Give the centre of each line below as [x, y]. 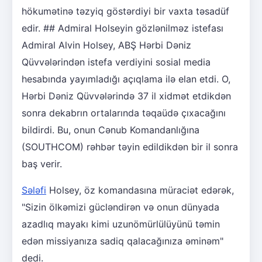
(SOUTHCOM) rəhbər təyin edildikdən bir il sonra [130, 147]
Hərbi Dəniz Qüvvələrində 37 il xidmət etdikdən [126, 96]
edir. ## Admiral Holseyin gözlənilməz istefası [123, 28]
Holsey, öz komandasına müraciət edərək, [140, 190]
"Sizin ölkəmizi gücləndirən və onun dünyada [120, 207]
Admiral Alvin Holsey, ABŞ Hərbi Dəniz [106, 45]
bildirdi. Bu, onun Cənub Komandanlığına [111, 130]
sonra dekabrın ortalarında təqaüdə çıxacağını [124, 113]
